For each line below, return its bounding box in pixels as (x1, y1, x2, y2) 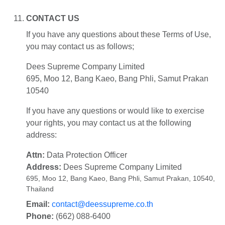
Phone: (26, 212, 54, 221)
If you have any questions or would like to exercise (26, 106, 204, 116)
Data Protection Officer (45, 151, 127, 160)
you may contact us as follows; (26, 42, 134, 51)
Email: (26, 200, 50, 209)
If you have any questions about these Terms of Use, (26, 30, 211, 39)
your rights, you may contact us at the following (26, 119, 191, 128)
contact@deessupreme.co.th (52, 200, 153, 209)
